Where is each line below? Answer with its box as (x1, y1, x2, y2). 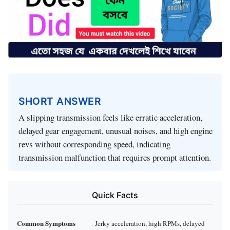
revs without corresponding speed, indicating (18, 138, 170, 150)
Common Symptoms (17, 218, 75, 228)
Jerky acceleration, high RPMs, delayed (95, 218, 205, 228)
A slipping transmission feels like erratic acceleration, (18, 111, 202, 124)
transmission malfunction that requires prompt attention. (18, 151, 211, 164)
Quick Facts (92, 190, 138, 201)
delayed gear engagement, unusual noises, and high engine (18, 125, 213, 137)
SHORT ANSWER (18, 94, 101, 107)
